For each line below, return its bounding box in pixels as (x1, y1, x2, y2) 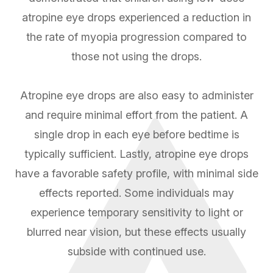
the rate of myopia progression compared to (26, 30, 247, 44)
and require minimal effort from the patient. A (25, 108, 248, 122)
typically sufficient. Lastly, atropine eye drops (24, 147, 249, 161)
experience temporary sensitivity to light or (30, 206, 243, 219)
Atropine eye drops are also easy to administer (19, 89, 253, 102)
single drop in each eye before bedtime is (34, 128, 239, 141)
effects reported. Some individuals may (39, 186, 234, 200)
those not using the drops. (71, 50, 202, 63)
